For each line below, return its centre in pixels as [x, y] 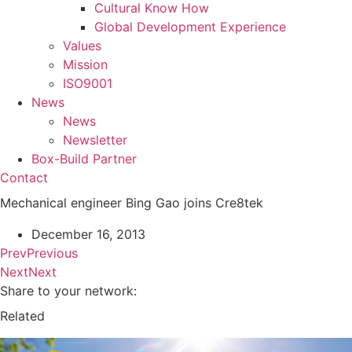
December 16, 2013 [88, 235]
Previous [52, 253]
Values [82, 46]
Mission [85, 65]
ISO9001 [88, 84]
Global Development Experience [190, 27]
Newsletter [95, 140]
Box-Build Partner [84, 159]
